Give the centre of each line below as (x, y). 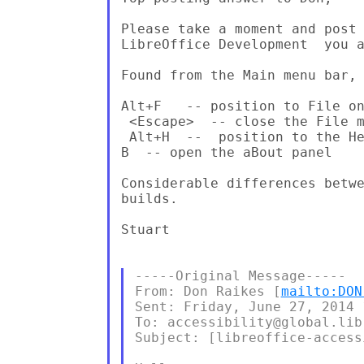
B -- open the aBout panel (226, 152)
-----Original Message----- (240, 275)
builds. (149, 198)
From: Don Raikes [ (208, 291)
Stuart (145, 229)
